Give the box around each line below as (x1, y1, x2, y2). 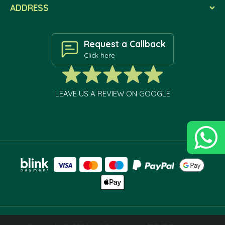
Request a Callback (83, 39, 166, 50)
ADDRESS (10, 3, 49, 14)
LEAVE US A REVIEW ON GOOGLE (55, 89, 170, 99)
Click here (83, 51, 115, 60)
